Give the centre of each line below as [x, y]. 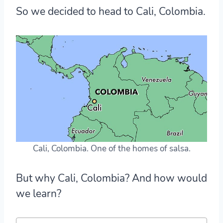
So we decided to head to [76, 11]
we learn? [39, 193]
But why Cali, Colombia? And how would [111, 178]
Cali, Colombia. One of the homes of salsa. [111, 148]
